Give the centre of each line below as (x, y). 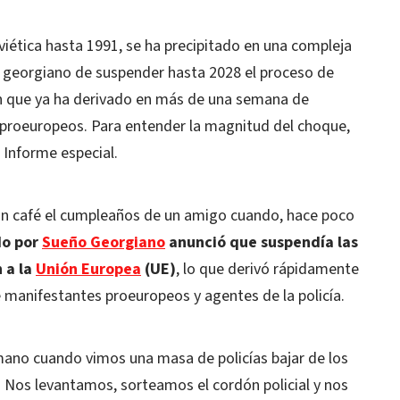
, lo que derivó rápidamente (267, 269)
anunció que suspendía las (262, 242)
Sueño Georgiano (104, 242)
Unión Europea (88, 269)
